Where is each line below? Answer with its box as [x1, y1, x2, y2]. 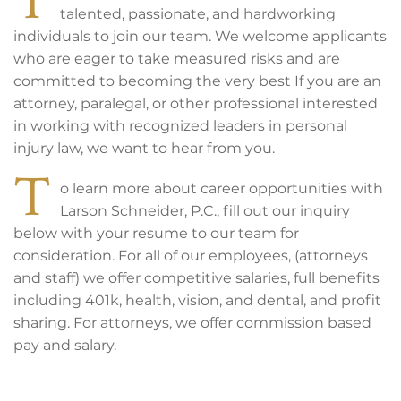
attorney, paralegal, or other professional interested [13, 95, 378, 112]
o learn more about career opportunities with [60, 180, 383, 197]
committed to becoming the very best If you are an [13, 73, 381, 90]
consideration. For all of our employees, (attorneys [13, 247, 368, 264]
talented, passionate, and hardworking [60, 5, 336, 22]
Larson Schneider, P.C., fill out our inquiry [60, 202, 350, 219]
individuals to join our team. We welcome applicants [13, 28, 387, 45]
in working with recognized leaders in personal [13, 117, 347, 134]
